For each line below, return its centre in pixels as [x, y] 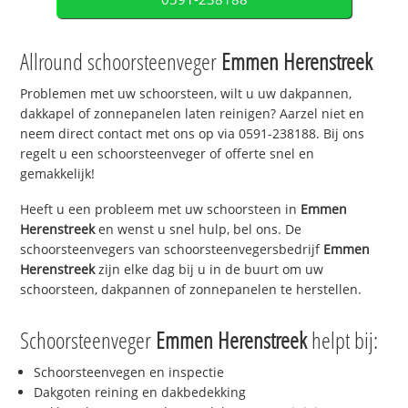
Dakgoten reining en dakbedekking [140, 392]
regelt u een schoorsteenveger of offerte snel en [168, 154]
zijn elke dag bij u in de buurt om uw [209, 270]
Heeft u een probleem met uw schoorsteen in [161, 209]
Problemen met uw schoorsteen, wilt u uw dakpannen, [186, 94]
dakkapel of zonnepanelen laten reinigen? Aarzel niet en [193, 114]
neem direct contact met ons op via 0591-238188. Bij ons [193, 134]
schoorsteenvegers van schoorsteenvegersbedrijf [172, 250]
